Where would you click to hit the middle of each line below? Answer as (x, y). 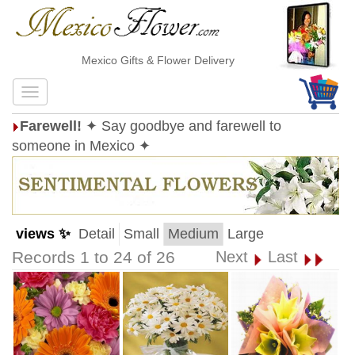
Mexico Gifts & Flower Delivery (139, 60)
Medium (193, 234)
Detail (97, 234)
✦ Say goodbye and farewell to (183, 126)
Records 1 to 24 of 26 (94, 258)
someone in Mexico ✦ (81, 146)
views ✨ (43, 234)
